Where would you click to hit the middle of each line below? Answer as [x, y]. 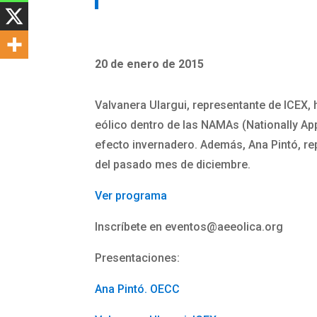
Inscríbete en [130, 226]
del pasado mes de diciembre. [173, 164]
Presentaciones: [138, 258]
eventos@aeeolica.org [224, 226]
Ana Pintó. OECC [138, 289]
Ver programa [131, 195]
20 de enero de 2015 [150, 64]
